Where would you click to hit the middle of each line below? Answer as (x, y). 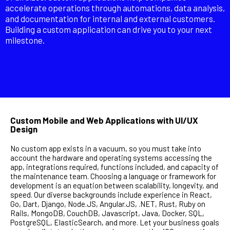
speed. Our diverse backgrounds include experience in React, (111, 195)
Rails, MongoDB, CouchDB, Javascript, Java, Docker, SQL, (107, 213)
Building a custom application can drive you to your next (109, 30)
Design (24, 129)
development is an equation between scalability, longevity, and (114, 186)
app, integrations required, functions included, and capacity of (114, 167)
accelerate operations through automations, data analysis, (115, 8)
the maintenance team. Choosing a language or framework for (113, 176)
